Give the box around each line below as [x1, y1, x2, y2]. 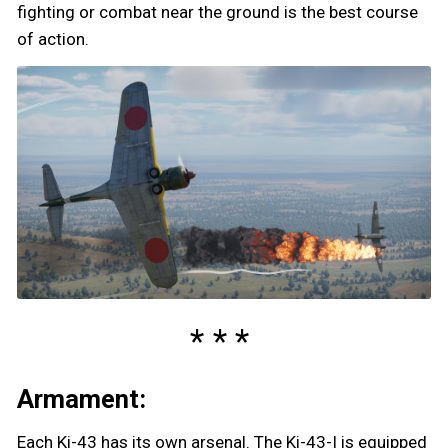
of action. [17, 29, 89, 50]
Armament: [17, 383, 146, 414]
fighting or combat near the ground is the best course [17, 2, 418, 23]
